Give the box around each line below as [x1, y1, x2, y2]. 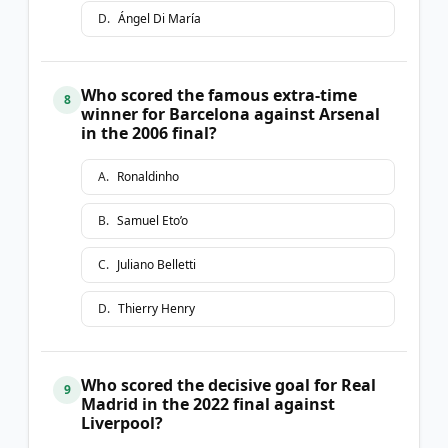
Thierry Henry [118, 299, 195, 317]
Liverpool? [81, 411, 163, 434]
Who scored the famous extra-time [81, 83, 357, 106]
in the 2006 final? [81, 121, 217, 144]
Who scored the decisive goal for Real [81, 373, 376, 396]
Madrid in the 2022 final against [81, 392, 335, 415]
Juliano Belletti [117, 255, 196, 273]
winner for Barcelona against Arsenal [81, 102, 380, 125]
